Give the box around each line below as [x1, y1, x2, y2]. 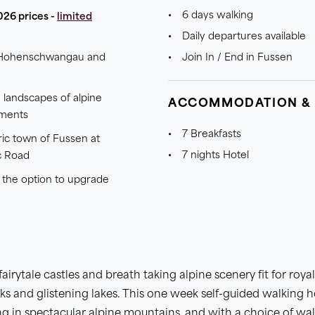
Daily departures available [182, 32, 306, 41]
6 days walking [182, 11, 253, 20]
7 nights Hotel [182, 151, 249, 160]
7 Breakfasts [182, 130, 241, 139]
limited [57, 13, 92, 22]
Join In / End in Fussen [182, 53, 292, 63]
